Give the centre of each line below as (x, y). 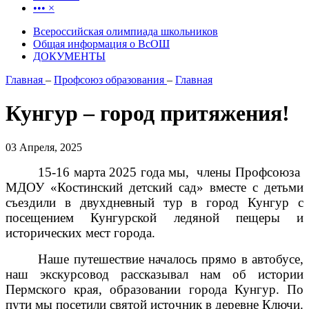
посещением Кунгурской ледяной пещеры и (154, 217)
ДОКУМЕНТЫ (69, 56)
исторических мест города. (80, 232)
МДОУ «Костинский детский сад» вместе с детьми (154, 187)
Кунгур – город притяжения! (148, 113)
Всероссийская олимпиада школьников (126, 31)
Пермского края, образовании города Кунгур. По (154, 289)
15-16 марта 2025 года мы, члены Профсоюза (171, 172)
